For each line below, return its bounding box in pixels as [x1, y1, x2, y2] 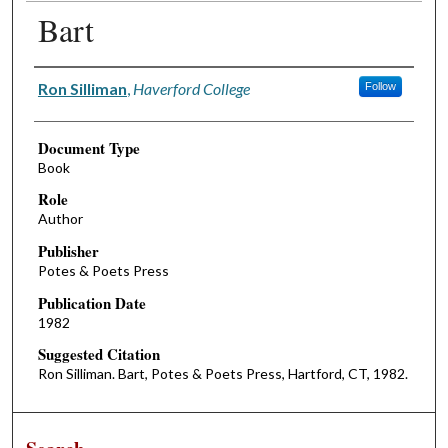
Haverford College [132, 78, 250, 98]
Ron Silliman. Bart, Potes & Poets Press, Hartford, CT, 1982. [37, 365, 408, 383]
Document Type [37, 136, 140, 159]
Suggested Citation [37, 343, 160, 366]
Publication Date [37, 291, 146, 314]
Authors [33, 71, 84, 92]
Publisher [37, 240, 99, 263]
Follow [364, 79, 396, 92]
